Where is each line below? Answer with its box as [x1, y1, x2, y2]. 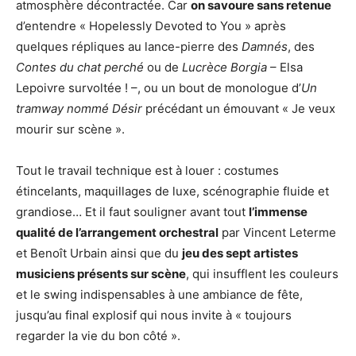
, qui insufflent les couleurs [186, 266, 339, 282]
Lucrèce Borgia [182, 60, 267, 75]
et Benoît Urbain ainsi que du [16, 246, 182, 261]
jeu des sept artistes [182, 246, 298, 261]
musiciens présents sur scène [16, 266, 186, 282]
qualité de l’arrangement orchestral [16, 225, 219, 241]
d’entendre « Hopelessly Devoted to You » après [16, 18, 286, 34]
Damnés [242, 39, 288, 55]
